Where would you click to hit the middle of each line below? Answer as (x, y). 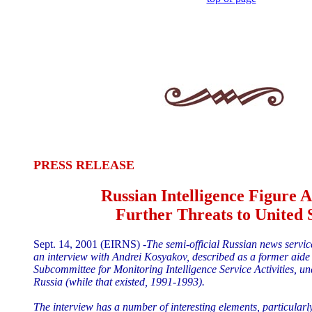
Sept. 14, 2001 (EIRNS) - (90, 244)
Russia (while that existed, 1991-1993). (119, 281)
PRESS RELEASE (84, 165)
